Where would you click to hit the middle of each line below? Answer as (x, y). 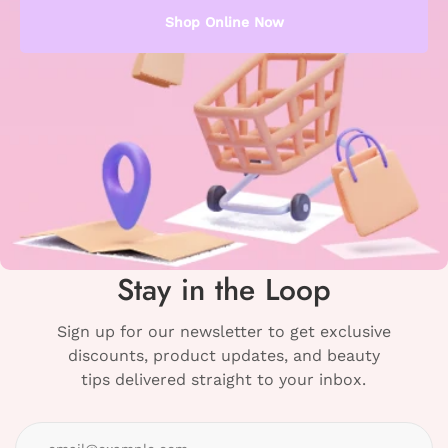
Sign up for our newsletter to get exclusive (223, 332)
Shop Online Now (224, 22)
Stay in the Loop (224, 290)
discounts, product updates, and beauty (223, 356)
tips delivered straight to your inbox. (224, 380)
